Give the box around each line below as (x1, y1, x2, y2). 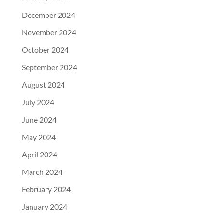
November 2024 (21, 28, 76, 37)
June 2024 (21, 115, 57, 124)
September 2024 (21, 62, 77, 72)
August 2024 (21, 80, 65, 90)
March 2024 (21, 167, 62, 177)
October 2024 (21, 45, 69, 55)
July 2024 (21, 97, 54, 107)
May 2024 (21, 132, 56, 142)
